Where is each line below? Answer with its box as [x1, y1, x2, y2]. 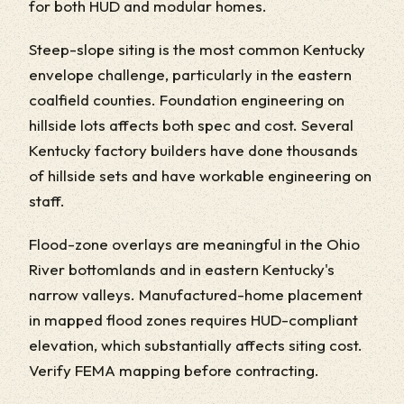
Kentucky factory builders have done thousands [29, 141, 358, 160]
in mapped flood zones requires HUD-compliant [29, 310, 358, 329]
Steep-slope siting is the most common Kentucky [29, 40, 365, 59]
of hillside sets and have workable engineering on [29, 166, 372, 185]
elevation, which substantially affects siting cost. [29, 335, 363, 354]
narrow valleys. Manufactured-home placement [29, 285, 363, 304]
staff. [29, 191, 65, 210]
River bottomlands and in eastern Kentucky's [29, 260, 335, 279]
